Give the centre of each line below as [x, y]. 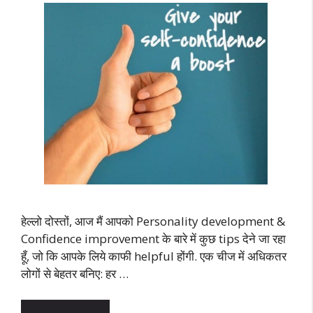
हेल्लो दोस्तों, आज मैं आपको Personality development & [153, 221]
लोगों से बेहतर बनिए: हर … [75, 273]
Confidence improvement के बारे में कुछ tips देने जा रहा [153, 238]
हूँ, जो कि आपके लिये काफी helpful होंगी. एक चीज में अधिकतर [154, 256]
